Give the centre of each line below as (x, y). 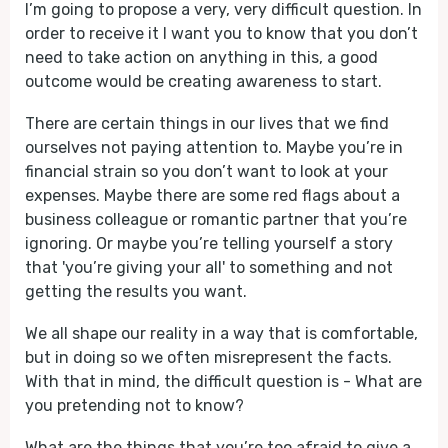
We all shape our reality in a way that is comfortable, (221, 333)
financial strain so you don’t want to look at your (206, 171)
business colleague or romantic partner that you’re (216, 219)
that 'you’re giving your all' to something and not (209, 267)
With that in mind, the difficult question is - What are (223, 381)
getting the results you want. (136, 291)
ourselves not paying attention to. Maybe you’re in (214, 147)
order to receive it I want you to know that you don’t (221, 33)
